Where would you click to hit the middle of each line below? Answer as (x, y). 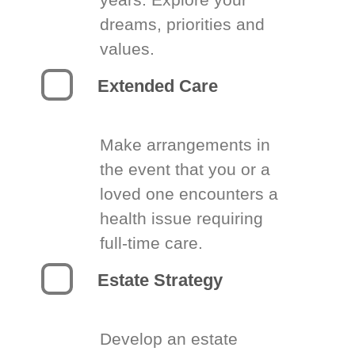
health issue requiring (182, 218)
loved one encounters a (189, 194)
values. (128, 49)
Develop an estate (169, 339)
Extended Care (158, 86)
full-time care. (152, 243)
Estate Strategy (160, 280)
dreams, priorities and (183, 24)
